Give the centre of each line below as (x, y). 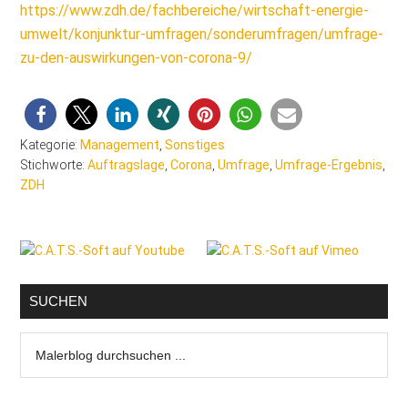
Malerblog (50, 342)
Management (120, 145)
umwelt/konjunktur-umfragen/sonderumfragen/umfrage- (202, 34)
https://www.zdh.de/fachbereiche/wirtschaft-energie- (195, 10)
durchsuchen (60, 364)
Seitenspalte (69, 250)
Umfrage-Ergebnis (329, 165)
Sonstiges (195, 145)
